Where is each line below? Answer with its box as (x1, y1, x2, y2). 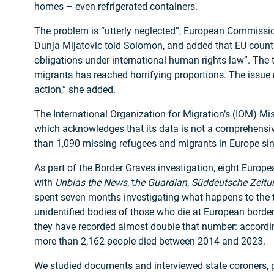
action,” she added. (34, 83, 116, 95)
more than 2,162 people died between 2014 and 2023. (34, 235, 265, 247)
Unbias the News (55, 176, 127, 188)
